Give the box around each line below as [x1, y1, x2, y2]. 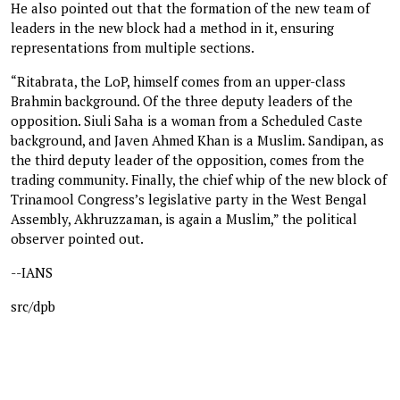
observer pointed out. [11, 229, 144, 247]
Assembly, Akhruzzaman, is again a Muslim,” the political [11, 209, 357, 228]
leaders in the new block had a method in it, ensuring [11, 18, 334, 37]
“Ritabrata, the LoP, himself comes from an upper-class [11, 71, 346, 90]
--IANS [11, 262, 53, 281]
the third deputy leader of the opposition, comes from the [11, 150, 364, 169]
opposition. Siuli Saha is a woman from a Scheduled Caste [11, 111, 362, 129]
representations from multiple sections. [11, 37, 254, 56]
